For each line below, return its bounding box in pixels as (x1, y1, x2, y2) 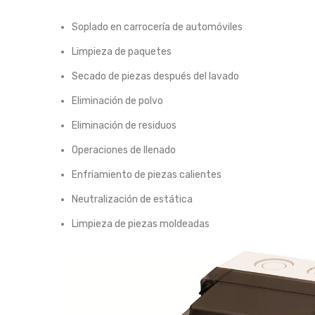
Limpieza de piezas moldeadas (72, 217, 210, 230)
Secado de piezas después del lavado (72, 70, 239, 82)
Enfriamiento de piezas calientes (72, 168, 221, 181)
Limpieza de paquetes (72, 45, 172, 58)
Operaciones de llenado (72, 143, 176, 156)
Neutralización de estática (72, 193, 193, 205)
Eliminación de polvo (72, 94, 163, 107)
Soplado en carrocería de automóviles (72, 20, 243, 33)
